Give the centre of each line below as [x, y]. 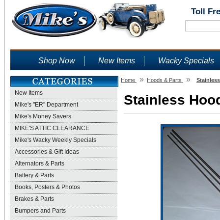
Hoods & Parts [164, 80]
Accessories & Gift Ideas [47, 152]
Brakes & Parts [34, 199]
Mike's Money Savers [43, 116]
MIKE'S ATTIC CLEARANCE [52, 128]
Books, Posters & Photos [47, 187]
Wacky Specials [186, 61]
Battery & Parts [34, 175]
